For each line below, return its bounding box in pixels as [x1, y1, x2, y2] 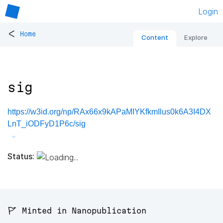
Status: [7, 151, 34, 161]
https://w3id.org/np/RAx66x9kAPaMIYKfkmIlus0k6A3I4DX [7, 108, 211, 116]
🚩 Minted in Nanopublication [7, 206, 146, 216]
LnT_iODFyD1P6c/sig [7, 119, 86, 128]
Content [141, 33, 168, 42]
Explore [184, 33, 208, 42]
